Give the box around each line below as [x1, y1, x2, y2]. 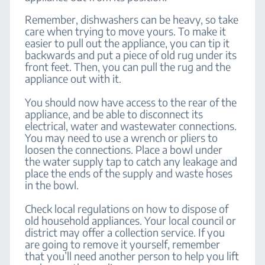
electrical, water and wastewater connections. [25, 119, 237, 132]
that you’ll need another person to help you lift [25, 249, 240, 263]
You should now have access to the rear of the [25, 95, 237, 109]
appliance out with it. [25, 72, 122, 85]
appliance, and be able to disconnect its [25, 107, 203, 121]
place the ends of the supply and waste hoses [25, 166, 233, 180]
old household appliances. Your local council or [25, 214, 237, 227]
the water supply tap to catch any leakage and [25, 154, 238, 168]
